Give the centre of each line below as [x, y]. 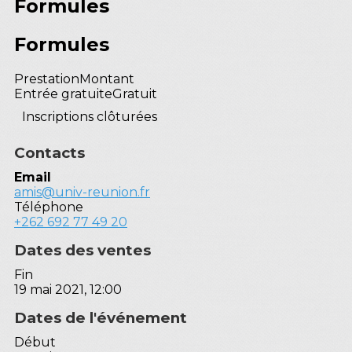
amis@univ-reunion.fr [82, 192]
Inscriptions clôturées [90, 116]
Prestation [47, 79]
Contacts [49, 152]
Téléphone [49, 207]
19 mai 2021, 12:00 [68, 289]
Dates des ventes [82, 250]
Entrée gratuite [63, 93]
